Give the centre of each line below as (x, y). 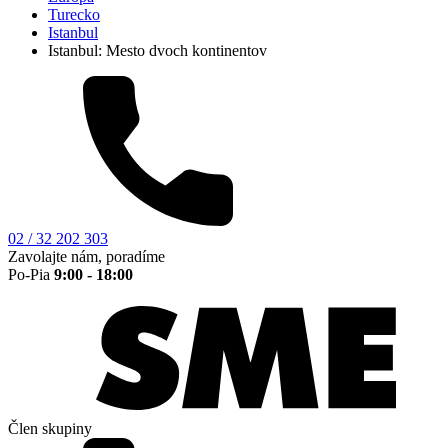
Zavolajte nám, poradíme (86, 257)
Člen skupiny (50, 429)
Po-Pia (31, 275)
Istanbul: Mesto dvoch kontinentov (157, 51)
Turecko (74, 15)
